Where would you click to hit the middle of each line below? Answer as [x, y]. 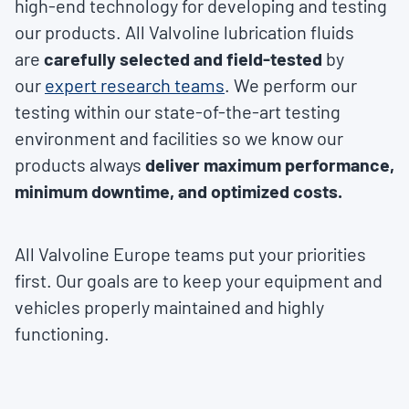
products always [80, 165]
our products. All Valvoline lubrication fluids [184, 32]
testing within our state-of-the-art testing [178, 112]
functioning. [62, 334]
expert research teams [135, 85]
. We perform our [291, 85]
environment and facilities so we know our [179, 138]
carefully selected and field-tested [183, 59]
